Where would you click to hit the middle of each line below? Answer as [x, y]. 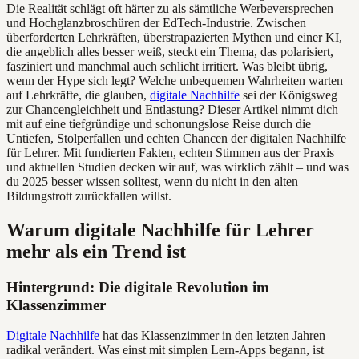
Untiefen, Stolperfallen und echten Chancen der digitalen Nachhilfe [176, 138]
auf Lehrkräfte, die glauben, [78, 95]
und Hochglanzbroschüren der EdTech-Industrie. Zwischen [156, 22]
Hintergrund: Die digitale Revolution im [138, 287]
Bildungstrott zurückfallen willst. [89, 196]
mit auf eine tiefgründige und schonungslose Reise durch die [159, 123]
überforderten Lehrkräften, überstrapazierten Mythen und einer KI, [174, 37]
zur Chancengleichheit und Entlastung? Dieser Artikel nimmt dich [172, 109]
